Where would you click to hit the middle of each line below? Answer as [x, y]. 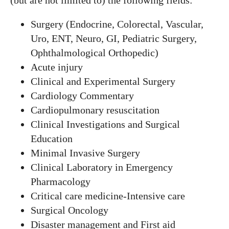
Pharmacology [61, 181]
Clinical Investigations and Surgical [105, 124]
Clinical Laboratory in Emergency [102, 167]
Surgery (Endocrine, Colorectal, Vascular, [117, 24]
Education [52, 139]
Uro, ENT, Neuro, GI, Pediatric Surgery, [114, 38]
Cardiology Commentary [82, 96]
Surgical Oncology [70, 210]
